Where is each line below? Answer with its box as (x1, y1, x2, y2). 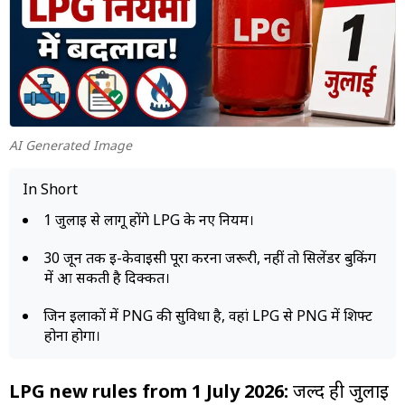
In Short (23, 178, 78, 199)
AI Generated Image (9, 136, 132, 154)
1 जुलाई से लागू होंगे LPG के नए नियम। (43, 209, 254, 230)
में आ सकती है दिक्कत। (44, 267, 170, 287)
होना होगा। (44, 325, 100, 345)
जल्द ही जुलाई (288, 378, 389, 403)
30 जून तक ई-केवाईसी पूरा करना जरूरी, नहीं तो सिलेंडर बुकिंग (43, 247, 376, 268)
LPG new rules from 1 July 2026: (9, 378, 288, 403)
